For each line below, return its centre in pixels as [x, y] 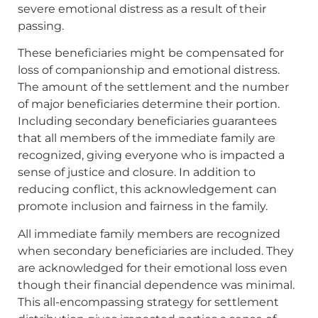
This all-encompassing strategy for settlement [148, 302]
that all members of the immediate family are [147, 138]
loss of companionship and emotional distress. [149, 70]
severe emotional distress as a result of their [142, 9]
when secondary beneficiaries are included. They [156, 251]
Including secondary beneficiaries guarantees [147, 121]
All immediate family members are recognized [149, 234]
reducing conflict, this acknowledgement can [147, 190]
